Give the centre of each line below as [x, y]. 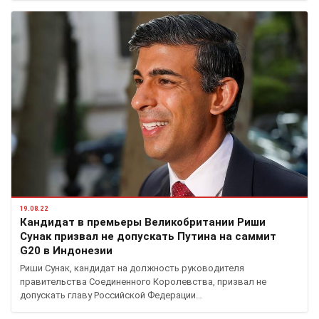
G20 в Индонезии [66, 251]
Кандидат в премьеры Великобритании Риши [143, 223]
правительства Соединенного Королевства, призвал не [143, 282]
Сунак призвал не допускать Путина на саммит [148, 237]
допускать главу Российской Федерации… [111, 296]
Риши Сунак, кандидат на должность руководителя [132, 268]
